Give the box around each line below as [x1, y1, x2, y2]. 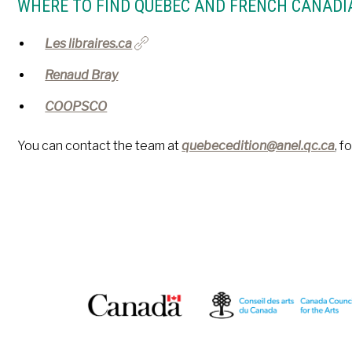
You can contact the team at [17, 138, 182, 153]
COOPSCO [45, 99, 108, 114]
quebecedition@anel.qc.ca [181, 138, 335, 153]
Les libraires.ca [45, 36, 133, 51]
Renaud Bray [45, 68, 119, 82]
